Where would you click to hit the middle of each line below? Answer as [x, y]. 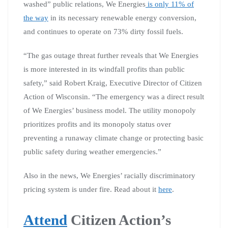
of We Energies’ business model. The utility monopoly [110, 110]
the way [36, 18]
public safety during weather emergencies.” [92, 151]
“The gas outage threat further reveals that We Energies [111, 55]
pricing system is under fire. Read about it [91, 189]
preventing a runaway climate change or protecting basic [113, 138]
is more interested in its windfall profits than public [104, 69]
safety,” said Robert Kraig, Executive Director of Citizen [113, 83]
